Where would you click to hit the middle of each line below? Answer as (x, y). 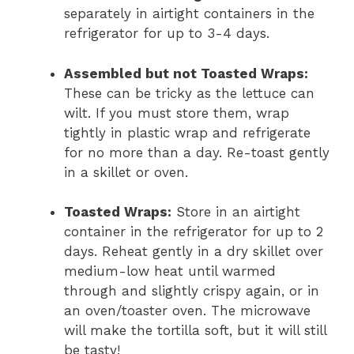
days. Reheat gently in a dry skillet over (194, 252)
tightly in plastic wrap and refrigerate (187, 132)
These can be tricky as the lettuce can (189, 93)
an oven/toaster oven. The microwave (187, 311)
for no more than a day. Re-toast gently (197, 152)
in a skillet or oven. (126, 172)
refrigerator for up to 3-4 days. (167, 34)
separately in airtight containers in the (189, 14)
